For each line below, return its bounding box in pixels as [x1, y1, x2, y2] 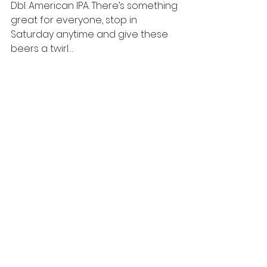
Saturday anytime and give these [11, 27, 170, 41]
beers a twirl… [11, 42, 73, 55]
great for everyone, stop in [11, 13, 139, 27]
